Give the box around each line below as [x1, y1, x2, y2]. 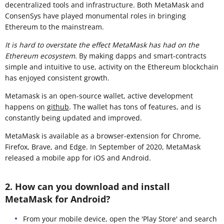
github [47, 101, 69, 111]
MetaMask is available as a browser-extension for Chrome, [5, 130, 201, 140]
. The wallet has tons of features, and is [69, 101, 201, 111]
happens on [5, 101, 47, 111]
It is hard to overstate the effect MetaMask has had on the [5, 39, 199, 49]
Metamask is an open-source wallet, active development [5, 90, 193, 100]
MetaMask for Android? [5, 192, 113, 205]
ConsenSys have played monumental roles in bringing [5, 10, 186, 20]
